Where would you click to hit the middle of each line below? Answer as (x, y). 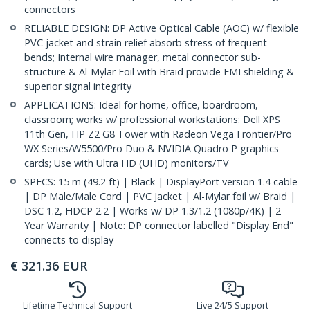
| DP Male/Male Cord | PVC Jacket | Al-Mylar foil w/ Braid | (160, 197)
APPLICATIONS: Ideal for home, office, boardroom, (141, 105)
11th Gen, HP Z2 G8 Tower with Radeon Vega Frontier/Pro (158, 134)
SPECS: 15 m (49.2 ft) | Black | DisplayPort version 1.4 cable (161, 182)
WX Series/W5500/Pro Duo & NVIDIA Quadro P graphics (152, 149)
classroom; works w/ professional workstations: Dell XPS (152, 120)
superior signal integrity (78, 86)
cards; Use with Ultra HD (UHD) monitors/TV (127, 163)
